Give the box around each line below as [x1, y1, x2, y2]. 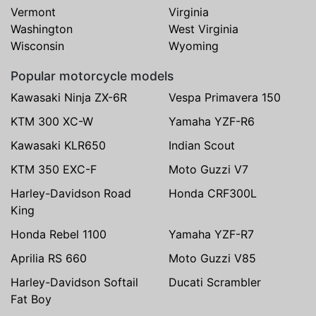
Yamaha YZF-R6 [169, 114, 255, 129]
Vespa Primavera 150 [169, 90, 281, 105]
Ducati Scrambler [169, 275, 261, 290]
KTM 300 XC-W [11, 114, 93, 129]
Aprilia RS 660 [11, 251, 87, 266]
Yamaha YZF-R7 [169, 227, 254, 242]
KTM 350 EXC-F [11, 162, 97, 177]
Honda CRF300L [169, 186, 257, 201]
